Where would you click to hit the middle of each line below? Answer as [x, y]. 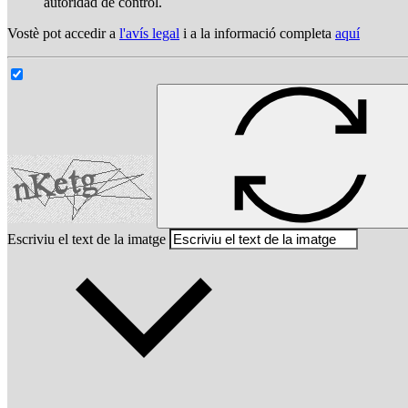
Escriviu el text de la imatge [87, 239]
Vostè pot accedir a [63, 33]
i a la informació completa [257, 33]
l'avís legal [149, 33]
